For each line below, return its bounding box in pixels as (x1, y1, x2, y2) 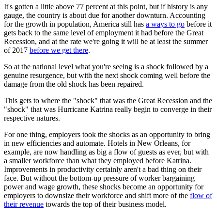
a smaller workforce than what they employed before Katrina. (4, 156, 191, 165)
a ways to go (146, 20, 185, 29)
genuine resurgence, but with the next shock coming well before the (4, 71, 210, 80)
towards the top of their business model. (44, 200, 167, 209)
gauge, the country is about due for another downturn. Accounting (4, 11, 205, 20)
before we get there (30, 46, 88, 55)
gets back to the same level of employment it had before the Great (4, 29, 203, 37)
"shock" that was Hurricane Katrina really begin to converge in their (4, 105, 212, 114)
